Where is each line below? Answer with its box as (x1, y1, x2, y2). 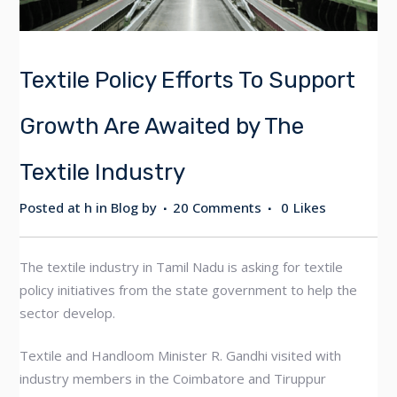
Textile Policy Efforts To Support (19, 66, 356, 94)
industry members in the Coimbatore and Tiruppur (19, 370, 327, 387)
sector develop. (19, 304, 116, 322)
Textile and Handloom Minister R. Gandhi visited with (19, 346, 342, 364)
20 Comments (173, 198, 262, 216)
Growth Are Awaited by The (19, 113, 305, 140)
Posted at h (19, 198, 93, 216)
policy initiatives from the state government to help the (19, 281, 358, 299)
